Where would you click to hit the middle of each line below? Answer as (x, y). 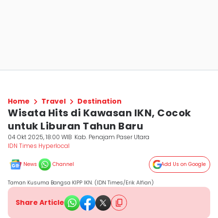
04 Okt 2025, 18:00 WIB (40, 137)
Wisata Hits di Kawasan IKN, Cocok (100, 113)
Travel (54, 101)
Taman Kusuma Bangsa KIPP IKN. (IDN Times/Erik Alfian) (81, 182)
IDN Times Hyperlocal (39, 146)
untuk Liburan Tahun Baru (75, 126)
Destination (100, 101)
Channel (63, 164)
